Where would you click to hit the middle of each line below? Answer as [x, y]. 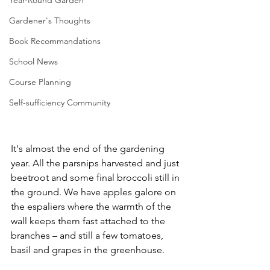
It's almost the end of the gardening [89, 148]
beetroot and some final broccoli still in [96, 177]
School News [33, 61]
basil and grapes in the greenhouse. [88, 250]
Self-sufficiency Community [60, 102]
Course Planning [40, 82]
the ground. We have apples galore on [95, 192]
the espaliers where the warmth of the [92, 206]
